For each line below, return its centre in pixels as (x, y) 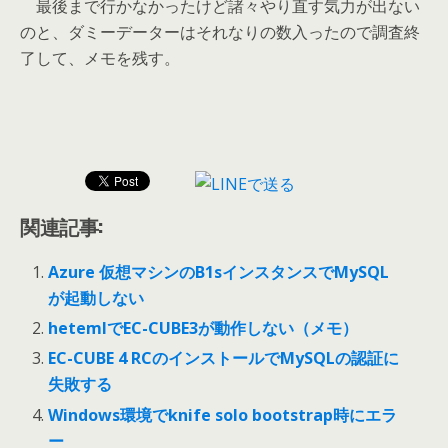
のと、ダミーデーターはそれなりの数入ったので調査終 (220, 32)
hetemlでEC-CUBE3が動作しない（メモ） (203, 328)
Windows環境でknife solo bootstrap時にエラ (223, 414)
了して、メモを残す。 (100, 58)
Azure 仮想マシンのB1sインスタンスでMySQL (219, 272)
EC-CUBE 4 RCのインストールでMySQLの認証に (224, 358)
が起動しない (96, 298)
